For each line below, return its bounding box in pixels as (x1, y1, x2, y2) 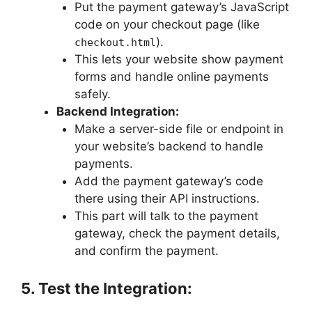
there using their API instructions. (74, 191, 260, 205)
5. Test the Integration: (21, 279, 192, 298)
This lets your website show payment (74, 52, 283, 66)
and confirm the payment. (74, 243, 219, 258)
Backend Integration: (56, 104, 179, 118)
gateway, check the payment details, (74, 226, 280, 240)
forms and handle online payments (74, 69, 269, 84)
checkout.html (74, 36, 156, 49)
